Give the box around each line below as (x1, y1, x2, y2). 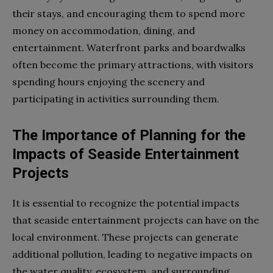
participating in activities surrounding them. (12, 92, 219, 105)
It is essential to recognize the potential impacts (12, 196, 239, 209)
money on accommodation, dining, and (12, 24, 195, 37)
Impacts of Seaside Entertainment (12, 145, 239, 163)
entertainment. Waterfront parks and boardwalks (12, 41, 246, 54)
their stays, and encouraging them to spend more (12, 7, 245, 19)
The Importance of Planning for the (12, 126, 246, 144)
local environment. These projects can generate (12, 230, 238, 243)
